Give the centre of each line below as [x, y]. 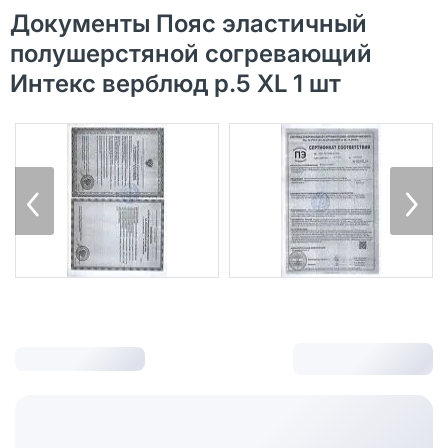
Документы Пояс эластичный [188, 24]
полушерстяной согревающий [191, 54]
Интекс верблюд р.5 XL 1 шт [175, 84]
